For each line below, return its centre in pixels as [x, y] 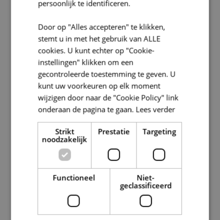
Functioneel [74, 177]
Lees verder [155, 109]
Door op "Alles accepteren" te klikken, [102, 27]
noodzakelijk [65, 139]
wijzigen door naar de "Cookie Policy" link [108, 97]
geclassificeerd [146, 185]
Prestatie [114, 131]
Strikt [64, 131]
